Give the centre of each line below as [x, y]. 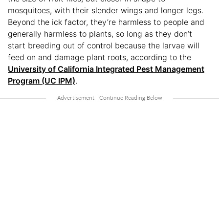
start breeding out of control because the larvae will [104, 45]
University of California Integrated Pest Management [106, 69]
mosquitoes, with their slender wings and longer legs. [106, 10]
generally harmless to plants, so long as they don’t [100, 33]
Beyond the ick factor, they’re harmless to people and [106, 22]
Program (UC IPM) [42, 80]
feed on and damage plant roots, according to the [99, 57]
